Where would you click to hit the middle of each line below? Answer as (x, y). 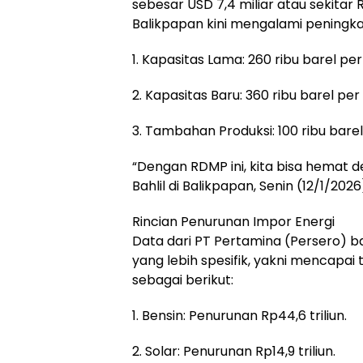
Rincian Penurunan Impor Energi (233, 221)
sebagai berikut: (183, 280)
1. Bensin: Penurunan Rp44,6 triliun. (239, 315)
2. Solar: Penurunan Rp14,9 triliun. (234, 351)
